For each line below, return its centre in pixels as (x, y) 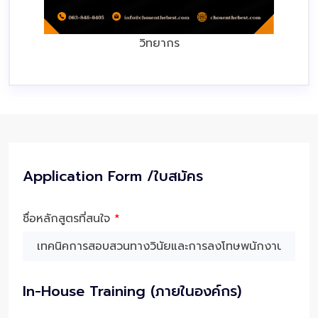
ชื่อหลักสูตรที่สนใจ (68, 218)
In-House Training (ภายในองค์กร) (132, 291)
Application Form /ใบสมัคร (113, 176)
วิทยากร (159, 43)
